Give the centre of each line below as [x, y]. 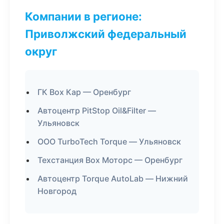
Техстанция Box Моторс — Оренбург [110, 160]
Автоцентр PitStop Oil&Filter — [97, 110]
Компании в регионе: [83, 16]
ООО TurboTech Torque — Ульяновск [109, 141]
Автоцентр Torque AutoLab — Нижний [113, 178]
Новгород [57, 191]
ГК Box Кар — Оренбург [84, 92]
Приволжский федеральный [106, 34]
